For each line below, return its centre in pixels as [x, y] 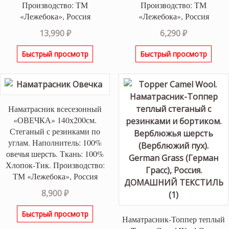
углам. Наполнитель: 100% [55, 143]
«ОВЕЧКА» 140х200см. [55, 120]
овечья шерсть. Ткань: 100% [55, 154]
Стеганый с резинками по [55, 131]
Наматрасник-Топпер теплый [174, 219]
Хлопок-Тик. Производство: [55, 165]
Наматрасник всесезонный [55, 109]
